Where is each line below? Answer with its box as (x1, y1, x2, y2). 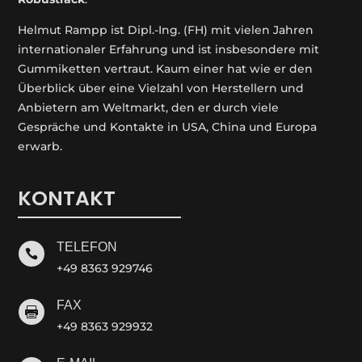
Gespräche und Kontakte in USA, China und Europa (18, 120, 318, 135)
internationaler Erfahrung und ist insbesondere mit (18, 42, 320, 57)
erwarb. (18, 139, 63, 154)
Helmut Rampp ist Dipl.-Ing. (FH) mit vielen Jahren (18, 23, 314, 38)
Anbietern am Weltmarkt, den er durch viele (18, 100, 280, 116)
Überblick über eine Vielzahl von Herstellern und (18, 81, 305, 96)
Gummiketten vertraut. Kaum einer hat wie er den (18, 61, 314, 77)
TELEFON (56, 240, 117, 255)
